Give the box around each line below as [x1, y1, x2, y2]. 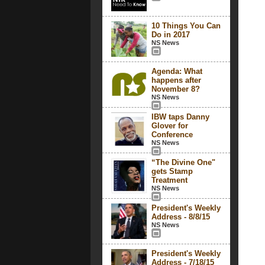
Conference [151, 130, 193, 139]
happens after [151, 76, 201, 85]
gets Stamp [151, 167, 193, 176]
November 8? [151, 85, 200, 93]
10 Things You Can [151, 21, 221, 30]
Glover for [151, 121, 188, 130]
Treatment [151, 176, 188, 185]
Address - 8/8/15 [151, 212, 210, 221]
